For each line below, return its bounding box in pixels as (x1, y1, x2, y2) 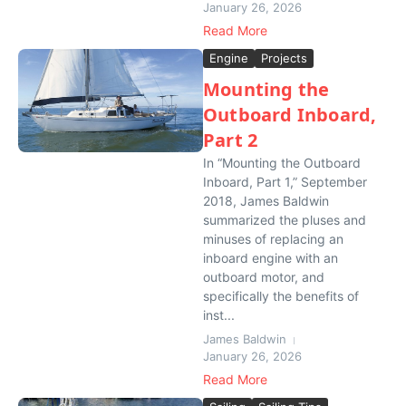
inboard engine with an (203, 250, 338, 266)
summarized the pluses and (203, 212, 366, 227)
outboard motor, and (203, 269, 324, 285)
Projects (261, 51, 307, 65)
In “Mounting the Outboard (203, 155, 361, 170)
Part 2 (203, 128, 258, 152)
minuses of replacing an (203, 231, 343, 246)
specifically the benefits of (203, 288, 359, 304)
